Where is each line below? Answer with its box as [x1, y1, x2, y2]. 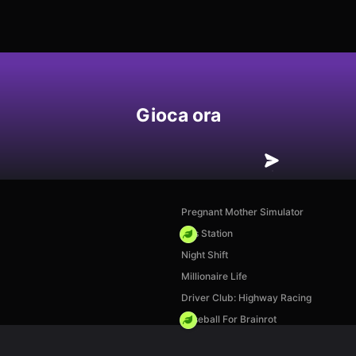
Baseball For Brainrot [181, 313, 277, 325]
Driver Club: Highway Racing [181, 292, 311, 304]
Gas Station [181, 227, 233, 239]
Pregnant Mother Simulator [181, 206, 304, 218]
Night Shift [181, 249, 228, 261]
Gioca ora [135, 103, 221, 126]
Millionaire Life [181, 270, 247, 282]
